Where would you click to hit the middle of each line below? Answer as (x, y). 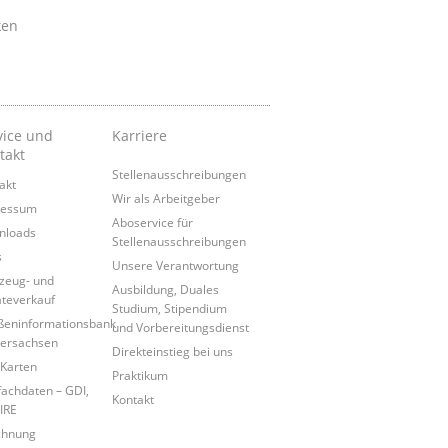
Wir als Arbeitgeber (165, 198)
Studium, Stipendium (169, 308)
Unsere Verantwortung (175, 265)
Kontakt (132, 399)
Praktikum (139, 375)
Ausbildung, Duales (165, 289)
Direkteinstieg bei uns (172, 351)
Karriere (139, 136)
